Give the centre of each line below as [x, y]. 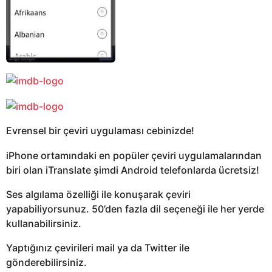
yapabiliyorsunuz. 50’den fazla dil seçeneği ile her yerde [135, 209]
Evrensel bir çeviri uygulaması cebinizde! [100, 131]
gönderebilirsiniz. [46, 263]
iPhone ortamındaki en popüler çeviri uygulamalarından [134, 155]
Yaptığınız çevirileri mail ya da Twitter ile [98, 248]
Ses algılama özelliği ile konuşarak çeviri [98, 194]
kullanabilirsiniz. [44, 223]
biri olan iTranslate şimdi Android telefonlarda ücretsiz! [133, 170]
